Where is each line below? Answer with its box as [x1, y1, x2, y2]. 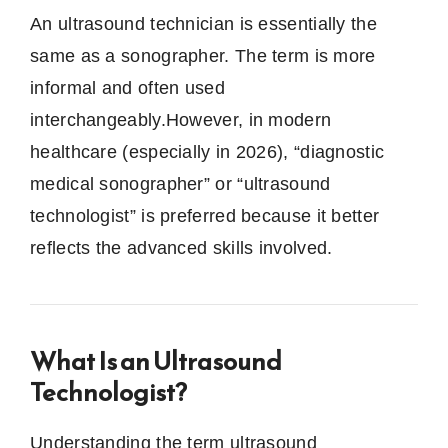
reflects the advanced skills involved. [30, 238, 333, 259]
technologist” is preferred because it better [30, 206, 380, 227]
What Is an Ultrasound [30, 341, 282, 381]
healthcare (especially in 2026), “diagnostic [30, 142, 385, 163]
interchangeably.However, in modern [30, 110, 332, 131]
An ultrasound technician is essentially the [30, 14, 377, 35]
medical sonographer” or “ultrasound [30, 174, 331, 195]
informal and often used [30, 78, 225, 99]
